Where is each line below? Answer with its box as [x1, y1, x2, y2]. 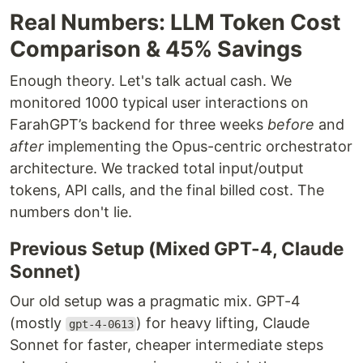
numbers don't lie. [10, 203, 132, 220]
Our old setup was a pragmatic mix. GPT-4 [10, 293, 301, 310]
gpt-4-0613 [68, 318, 134, 331]
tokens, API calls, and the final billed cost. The [10, 181, 324, 199]
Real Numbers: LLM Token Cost [10, 9, 340, 36]
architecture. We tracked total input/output [10, 160, 304, 177]
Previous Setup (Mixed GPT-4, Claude [10, 237, 344, 259]
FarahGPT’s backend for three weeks [10, 116, 267, 133]
